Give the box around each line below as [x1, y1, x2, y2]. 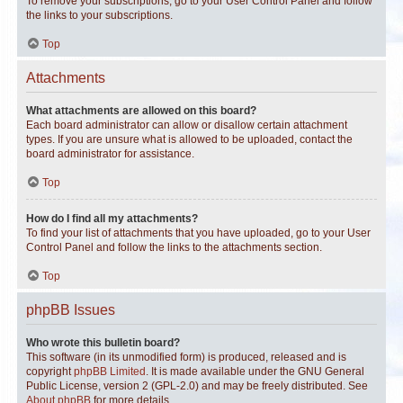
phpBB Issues [26, 302, 115, 318]
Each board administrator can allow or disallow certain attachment [26, 119, 347, 131]
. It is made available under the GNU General [146, 365, 364, 378]
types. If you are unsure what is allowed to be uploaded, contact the [26, 133, 353, 146]
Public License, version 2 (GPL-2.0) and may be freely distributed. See [26, 380, 368, 392]
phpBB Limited [74, 365, 146, 378]
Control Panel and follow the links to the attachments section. [26, 241, 322, 254]
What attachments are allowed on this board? [26, 104, 256, 117]
